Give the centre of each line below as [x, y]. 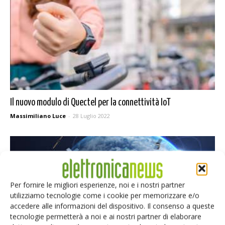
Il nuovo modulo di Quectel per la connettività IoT [90, 102]
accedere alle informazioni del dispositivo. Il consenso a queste [112, 206]
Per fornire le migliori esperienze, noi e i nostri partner [97, 185]
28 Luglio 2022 [91, 116]
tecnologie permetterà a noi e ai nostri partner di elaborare [106, 216]
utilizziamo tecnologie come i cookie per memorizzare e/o [105, 195]
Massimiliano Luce [38, 116]
